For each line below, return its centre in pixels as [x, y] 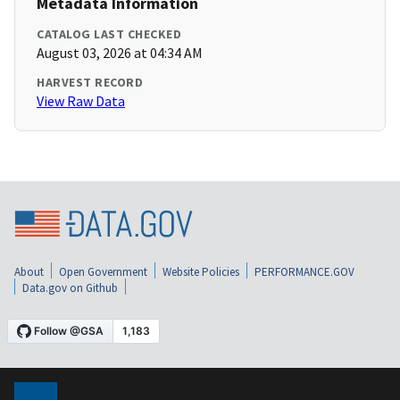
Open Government [103, 271]
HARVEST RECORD [90, 83]
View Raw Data [81, 101]
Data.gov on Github [70, 287]
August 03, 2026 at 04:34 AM [120, 53]
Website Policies [201, 271]
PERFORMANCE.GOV [304, 271]
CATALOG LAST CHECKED [109, 34]
